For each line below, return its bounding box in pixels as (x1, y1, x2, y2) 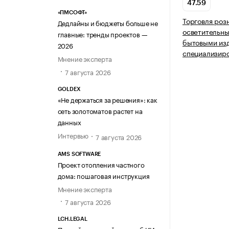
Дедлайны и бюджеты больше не (57, 17, 158, 28)
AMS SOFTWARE (57, 151, 101, 157)
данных (57, 116, 81, 127)
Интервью (57, 129, 88, 140)
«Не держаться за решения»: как (57, 94, 157, 104)
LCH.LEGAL (57, 216, 87, 222)
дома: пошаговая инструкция (57, 170, 150, 180)
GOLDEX (57, 86, 81, 92)
